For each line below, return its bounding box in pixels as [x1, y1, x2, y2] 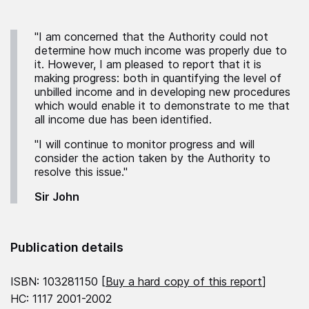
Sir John [34, 189, 79, 203]
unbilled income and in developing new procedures [34, 84, 290, 99]
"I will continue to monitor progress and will [34, 137, 255, 151]
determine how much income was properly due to [34, 43, 287, 57]
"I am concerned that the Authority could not [34, 29, 268, 43]
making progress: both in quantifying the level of [34, 70, 281, 85]
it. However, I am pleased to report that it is [34, 57, 261, 71]
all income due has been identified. [34, 112, 212, 126]
